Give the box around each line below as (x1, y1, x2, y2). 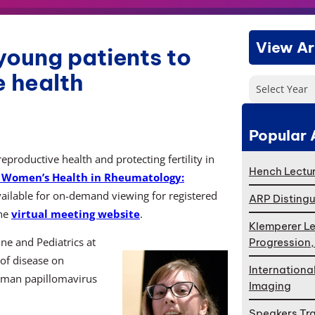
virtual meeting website (11, 206, 140, 221)
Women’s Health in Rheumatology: (1, 169, 184, 184)
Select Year (255, 82, 308, 96)
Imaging (248, 279, 291, 293)
